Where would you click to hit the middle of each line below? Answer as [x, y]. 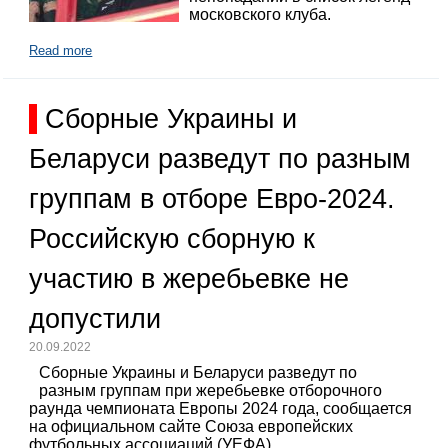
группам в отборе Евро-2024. [212, 198]
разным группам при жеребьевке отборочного [211, 390]
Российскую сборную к [172, 238]
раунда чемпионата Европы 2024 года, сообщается [221, 408]
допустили [95, 318]
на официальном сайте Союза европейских [191, 426]
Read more [61, 50]
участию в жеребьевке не [189, 278]
